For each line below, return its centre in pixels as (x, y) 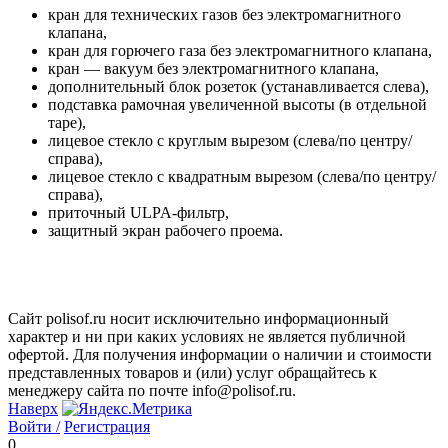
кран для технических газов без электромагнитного (224, 15)
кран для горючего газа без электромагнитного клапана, (240, 51)
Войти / (34, 426)
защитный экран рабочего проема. (165, 231)
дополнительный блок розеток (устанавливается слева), (238, 87)
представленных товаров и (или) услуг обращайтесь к (192, 372)
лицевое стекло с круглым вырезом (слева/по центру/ (230, 141)
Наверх (33, 408)
